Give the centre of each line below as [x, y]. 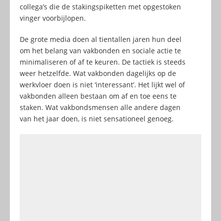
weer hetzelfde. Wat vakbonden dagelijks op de [98, 73]
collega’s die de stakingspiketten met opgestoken [100, 6]
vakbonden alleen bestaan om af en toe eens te [98, 96]
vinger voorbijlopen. [53, 18]
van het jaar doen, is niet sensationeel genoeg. [97, 118]
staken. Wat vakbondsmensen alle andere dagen [100, 107]
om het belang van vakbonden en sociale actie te [100, 50]
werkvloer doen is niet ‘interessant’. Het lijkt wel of [102, 84]
